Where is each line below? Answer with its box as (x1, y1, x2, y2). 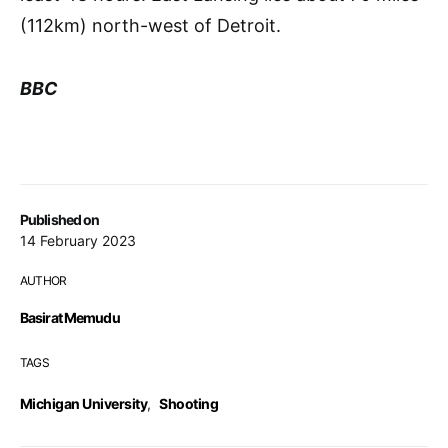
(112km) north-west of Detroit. (20, 14, 281, 36)
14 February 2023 (20, 231, 136, 249)
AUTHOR (20, 272, 67, 288)
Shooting (159, 394, 219, 412)
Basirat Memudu (20, 308, 120, 326)
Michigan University (20, 394, 148, 412)
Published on (20, 210, 100, 228)
